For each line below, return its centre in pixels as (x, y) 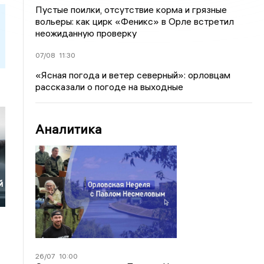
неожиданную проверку (86, 33)
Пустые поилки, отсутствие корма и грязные (131, 9)
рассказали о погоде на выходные (110, 87)
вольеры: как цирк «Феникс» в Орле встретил (135, 21)
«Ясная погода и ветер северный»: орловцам (133, 75)
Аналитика (69, 129)
